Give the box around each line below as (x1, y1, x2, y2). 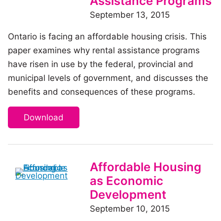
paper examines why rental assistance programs (8, 45, 200, 56)
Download (24, 112, 64, 122)
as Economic (90, 174, 163, 188)
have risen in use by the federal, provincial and (8, 59, 193, 70)
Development (90, 187, 166, 202)
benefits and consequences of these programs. (8, 87, 195, 97)
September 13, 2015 (90, 10, 170, 20)
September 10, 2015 (90, 204, 170, 214)
